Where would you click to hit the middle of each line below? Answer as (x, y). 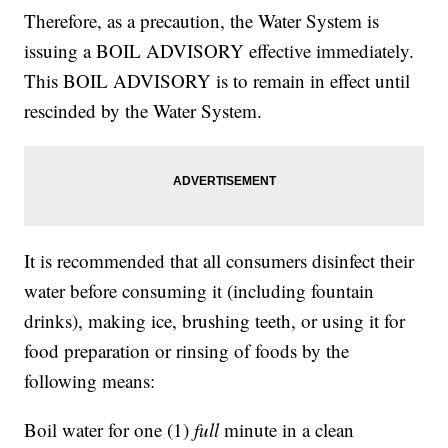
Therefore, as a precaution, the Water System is (202, 21)
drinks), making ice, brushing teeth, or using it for (215, 321)
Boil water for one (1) (109, 430)
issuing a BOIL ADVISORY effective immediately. (219, 51)
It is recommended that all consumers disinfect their (219, 261)
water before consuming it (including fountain (199, 291)
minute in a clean (289, 430)
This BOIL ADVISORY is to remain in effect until (217, 81)
